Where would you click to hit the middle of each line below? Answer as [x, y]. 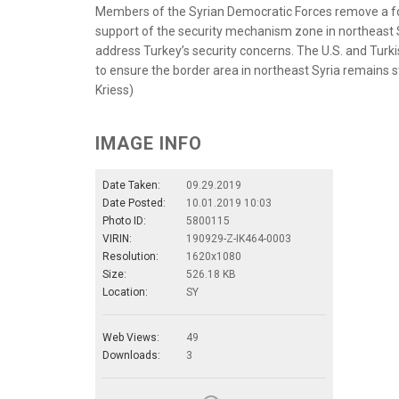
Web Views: [131, 337]
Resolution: [130, 256]
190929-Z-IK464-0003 [239, 238]
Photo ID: [124, 220]
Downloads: [131, 355]
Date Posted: [134, 203]
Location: [125, 292]
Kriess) [114, 90]
